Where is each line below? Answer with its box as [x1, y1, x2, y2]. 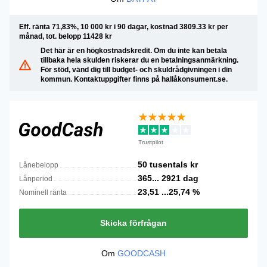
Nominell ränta [19, 188, 67, 197]
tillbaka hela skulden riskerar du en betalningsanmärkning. [41, 56, 238, 64]
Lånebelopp [19, 161, 58, 169]
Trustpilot [138, 138, 163, 145]
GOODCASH [117, 249, 166, 258]
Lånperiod [19, 175, 52, 183]
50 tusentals [138, 160, 190, 169]
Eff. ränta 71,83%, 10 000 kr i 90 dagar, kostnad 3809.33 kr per [19, 23, 228, 31]
